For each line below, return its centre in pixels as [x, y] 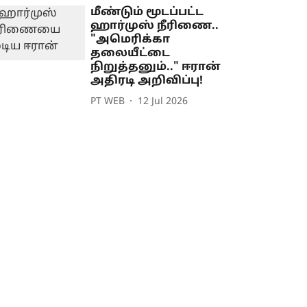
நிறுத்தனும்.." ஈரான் [156, 67]
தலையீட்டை [131, 54]
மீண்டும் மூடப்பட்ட [147, 13]
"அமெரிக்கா [131, 40]
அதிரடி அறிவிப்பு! [147, 81]
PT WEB [108, 101]
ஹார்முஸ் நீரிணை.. [155, 26]
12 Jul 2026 [163, 101]
